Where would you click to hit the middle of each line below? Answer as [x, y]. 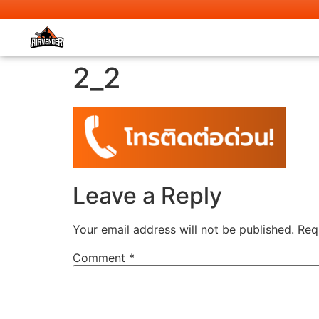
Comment [101, 258]
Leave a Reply [147, 196]
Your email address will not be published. [183, 230]
